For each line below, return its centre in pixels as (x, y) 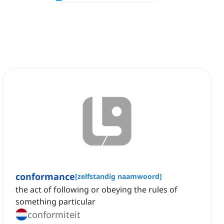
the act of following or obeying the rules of (96, 190)
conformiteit (54, 215)
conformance (45, 177)
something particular (55, 202)
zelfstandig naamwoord (118, 176)
